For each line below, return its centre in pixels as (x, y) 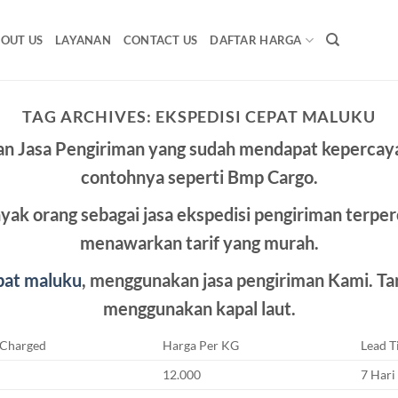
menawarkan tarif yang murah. (199, 243)
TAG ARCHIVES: (88, 116)
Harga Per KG (201, 346)
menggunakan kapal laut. (199, 309)
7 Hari (378, 375)
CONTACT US (160, 40)
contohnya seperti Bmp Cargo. (199, 177)
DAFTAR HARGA (256, 40)
